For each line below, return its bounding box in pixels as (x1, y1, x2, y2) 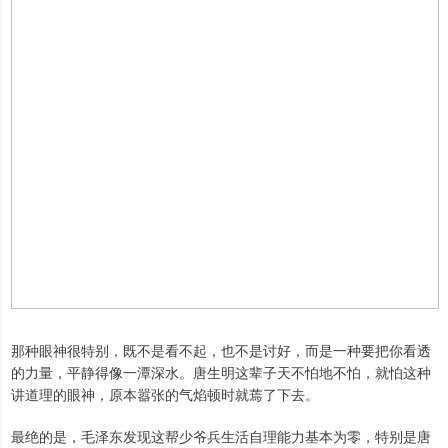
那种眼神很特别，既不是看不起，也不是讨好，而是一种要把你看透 (11, 340, 431, 361)
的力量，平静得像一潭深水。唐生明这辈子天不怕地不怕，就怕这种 (11, 362, 431, 383)
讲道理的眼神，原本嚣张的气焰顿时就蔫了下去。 (11, 384, 319, 405)
